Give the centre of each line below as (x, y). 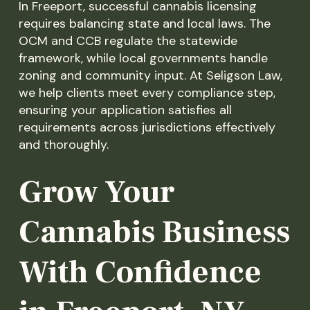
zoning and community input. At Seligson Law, (150, 75)
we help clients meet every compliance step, (147, 92)
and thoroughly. (63, 144)
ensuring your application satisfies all (125, 110)
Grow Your (96, 192)
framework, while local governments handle (143, 58)
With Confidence (140, 272)
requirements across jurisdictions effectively (147, 127)
